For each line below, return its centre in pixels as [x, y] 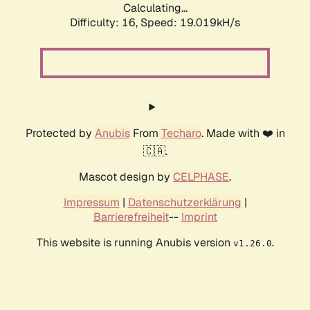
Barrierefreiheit [131, 217]
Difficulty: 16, [105, 23]
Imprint [199, 217]
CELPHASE [201, 177]
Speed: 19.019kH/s [190, 23]
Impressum [91, 203]
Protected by [60, 134]
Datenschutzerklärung [184, 203]
